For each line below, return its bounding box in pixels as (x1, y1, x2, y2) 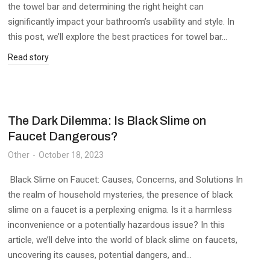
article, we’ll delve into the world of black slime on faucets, (7, 234, 237, 245)
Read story (7, 52, 49, 62)
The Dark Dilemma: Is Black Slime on (7, 114, 206, 127)
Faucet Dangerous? (7, 130, 118, 143)
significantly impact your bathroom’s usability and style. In (7, 16, 234, 27)
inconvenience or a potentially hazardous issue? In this (7, 219, 225, 230)
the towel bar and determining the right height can (7, 1, 204, 12)
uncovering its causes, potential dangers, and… (7, 250, 192, 260)
